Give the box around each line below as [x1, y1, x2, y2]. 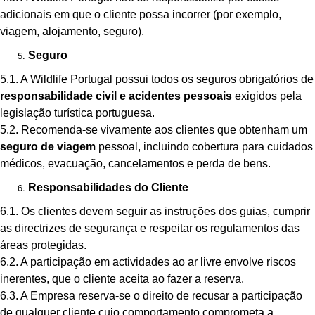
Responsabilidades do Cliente [28, 181, 188, 193]
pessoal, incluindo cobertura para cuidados [96, 141, 313, 153]
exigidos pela [232, 90, 302, 102]
